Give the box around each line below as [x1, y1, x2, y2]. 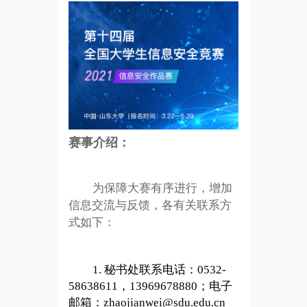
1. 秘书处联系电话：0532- [92, 263, 226, 277]
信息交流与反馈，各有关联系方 [68, 199, 232, 212]
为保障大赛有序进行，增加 [92, 182, 232, 195]
